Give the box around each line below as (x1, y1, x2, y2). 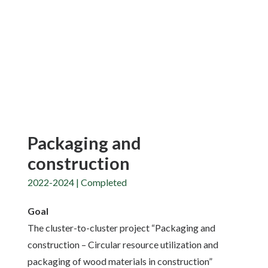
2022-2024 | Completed (28, 176, 127, 188)
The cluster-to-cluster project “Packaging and (28, 222, 215, 233)
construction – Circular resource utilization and (28, 239, 218, 250)
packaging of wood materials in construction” (28, 255, 212, 267)
